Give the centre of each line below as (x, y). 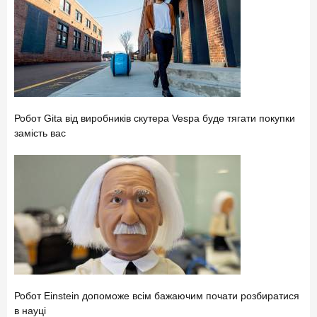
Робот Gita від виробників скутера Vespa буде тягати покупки (155, 118)
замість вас (40, 133)
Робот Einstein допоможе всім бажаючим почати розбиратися (157, 295)
